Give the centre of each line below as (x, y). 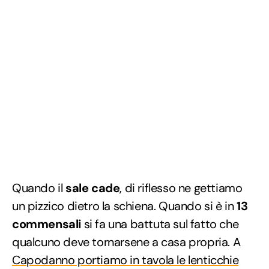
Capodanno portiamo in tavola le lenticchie (125, 260)
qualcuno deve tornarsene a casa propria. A (126, 242)
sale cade (93, 188)
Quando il (39, 188)
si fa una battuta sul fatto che (160, 224)
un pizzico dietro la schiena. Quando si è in (125, 206)
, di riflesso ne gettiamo (181, 188)
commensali (47, 224)
